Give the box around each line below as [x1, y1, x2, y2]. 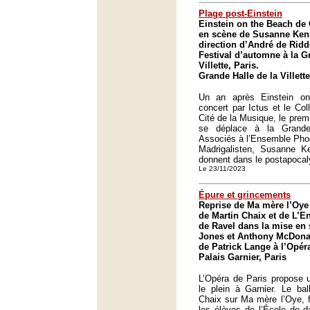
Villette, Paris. [199, 60, 259, 71]
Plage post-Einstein [199, 8, 282, 19]
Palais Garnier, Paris [199, 252, 286, 262]
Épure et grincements [199, 190, 291, 200]
